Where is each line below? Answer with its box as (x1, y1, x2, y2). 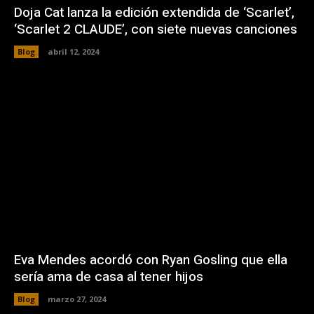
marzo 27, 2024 (48, 293, 106, 304)
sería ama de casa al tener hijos (14, 266, 203, 287)
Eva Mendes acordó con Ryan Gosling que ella (14, 250, 287, 270)
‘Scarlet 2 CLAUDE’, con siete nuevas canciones (14, 20, 297, 40)
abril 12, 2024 (48, 46, 99, 57)
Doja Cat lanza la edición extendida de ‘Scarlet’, (14, 3, 294, 23)
